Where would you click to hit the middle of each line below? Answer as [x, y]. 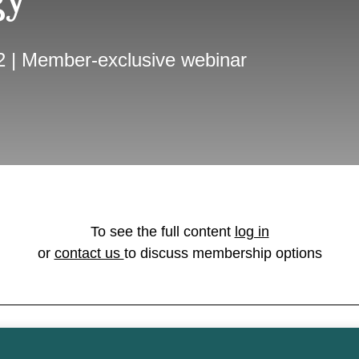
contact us [89, 253]
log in [252, 232]
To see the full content [162, 232]
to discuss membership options [223, 253]
